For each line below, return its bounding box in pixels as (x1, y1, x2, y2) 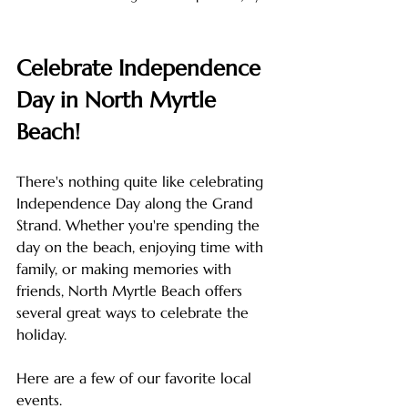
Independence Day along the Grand (16, 194, 258, 213)
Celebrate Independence (16, 55, 267, 83)
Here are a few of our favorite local (16, 369, 256, 388)
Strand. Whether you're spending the (16, 216, 264, 235)
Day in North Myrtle (16, 87, 222, 115)
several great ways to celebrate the (16, 303, 253, 322)
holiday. (16, 325, 66, 344)
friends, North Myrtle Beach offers (16, 281, 247, 301)
